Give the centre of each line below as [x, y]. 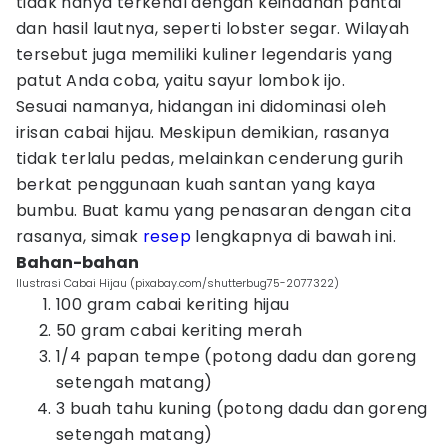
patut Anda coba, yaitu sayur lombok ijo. [180, 80]
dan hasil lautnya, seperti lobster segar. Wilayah [213, 28]
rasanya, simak [80, 236]
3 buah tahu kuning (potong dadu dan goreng [242, 408]
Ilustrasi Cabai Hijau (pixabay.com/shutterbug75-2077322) [177, 283]
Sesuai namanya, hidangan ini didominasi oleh [201, 106]
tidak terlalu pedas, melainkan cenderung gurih [210, 158]
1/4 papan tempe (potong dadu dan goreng [236, 356]
